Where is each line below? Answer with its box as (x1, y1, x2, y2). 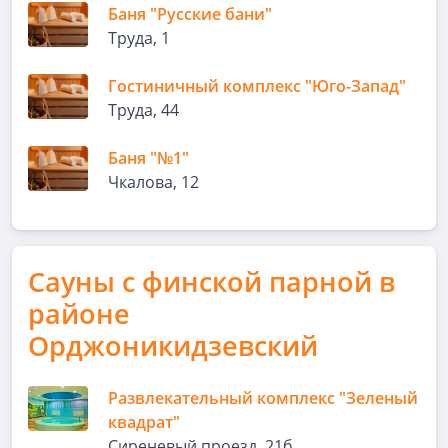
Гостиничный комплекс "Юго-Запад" (108, 75, 406, 97)
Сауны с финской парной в (28, 263, 395, 300)
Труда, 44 (108, 99, 179, 121)
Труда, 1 (108, 27, 170, 49)
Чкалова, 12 (108, 171, 199, 193)
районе (28, 295, 130, 332)
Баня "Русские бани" (108, 3, 272, 25)
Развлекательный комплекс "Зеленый (108, 387, 418, 409)
